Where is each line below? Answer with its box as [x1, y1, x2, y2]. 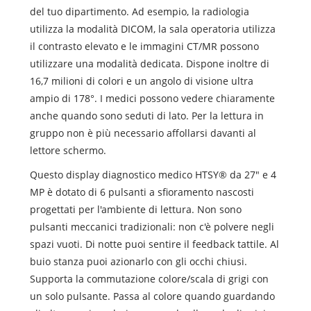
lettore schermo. [29, 143, 106, 157]
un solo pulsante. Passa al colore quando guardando [29, 289, 275, 303]
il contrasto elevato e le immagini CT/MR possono [29, 39, 259, 53]
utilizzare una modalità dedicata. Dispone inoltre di [29, 56, 269, 70]
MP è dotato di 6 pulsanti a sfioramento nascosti [29, 185, 254, 199]
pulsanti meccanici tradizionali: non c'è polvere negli [29, 219, 274, 233]
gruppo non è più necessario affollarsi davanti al [29, 126, 256, 140]
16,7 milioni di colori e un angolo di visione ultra [29, 74, 253, 87]
